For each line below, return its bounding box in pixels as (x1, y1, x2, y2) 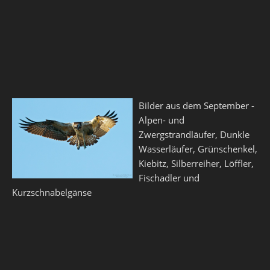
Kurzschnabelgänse (12, 186, 92, 198)
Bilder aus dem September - (139, 99, 257, 111)
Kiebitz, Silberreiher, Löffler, (139, 157, 254, 169)
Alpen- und (139, 114, 184, 126)
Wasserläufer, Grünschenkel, (139, 143, 257, 155)
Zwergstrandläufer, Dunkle (139, 128, 250, 140)
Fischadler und (139, 172, 199, 184)
